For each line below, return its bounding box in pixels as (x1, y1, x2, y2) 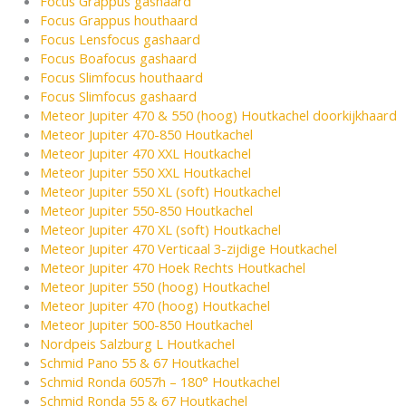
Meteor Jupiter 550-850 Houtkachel (39, 201, 253, 220)
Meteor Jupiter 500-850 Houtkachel (39, 315, 253, 334)
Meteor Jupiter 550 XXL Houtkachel (39, 163, 251, 182)
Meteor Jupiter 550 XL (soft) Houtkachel (39, 182, 281, 201)
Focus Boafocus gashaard (39, 49, 197, 68)
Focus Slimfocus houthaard (39, 68, 203, 87)
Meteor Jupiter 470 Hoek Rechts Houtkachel (39, 258, 305, 277)
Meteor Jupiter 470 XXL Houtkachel (39, 144, 251, 163)
